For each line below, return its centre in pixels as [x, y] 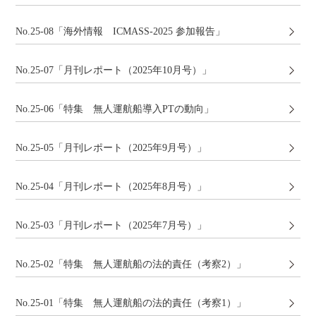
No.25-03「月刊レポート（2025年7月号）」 [111, 225]
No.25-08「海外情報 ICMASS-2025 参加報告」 [121, 31]
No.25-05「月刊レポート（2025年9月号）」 [111, 148]
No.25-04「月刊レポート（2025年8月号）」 [111, 187]
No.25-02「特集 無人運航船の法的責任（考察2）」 [131, 264]
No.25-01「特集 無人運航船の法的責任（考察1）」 [131, 303]
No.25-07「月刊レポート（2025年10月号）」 [114, 70]
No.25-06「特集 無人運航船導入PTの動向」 [115, 109]
